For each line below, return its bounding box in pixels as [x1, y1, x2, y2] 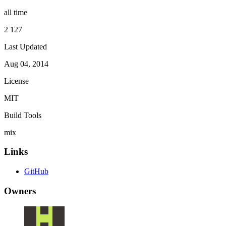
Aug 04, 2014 [4, 59, 48, 68]
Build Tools [4, 110, 41, 120]
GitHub [24, 167, 48, 176]
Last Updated [4, 42, 47, 51]
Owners [4, 185, 36, 196]
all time [4, 8, 27, 17]
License [4, 76, 29, 85]
